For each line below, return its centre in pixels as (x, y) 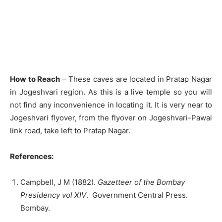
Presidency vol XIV (53, 195)
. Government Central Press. (137, 195)
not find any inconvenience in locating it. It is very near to (111, 105)
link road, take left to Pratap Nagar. (70, 130)
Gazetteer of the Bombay (141, 182)
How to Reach (35, 79)
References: (32, 156)
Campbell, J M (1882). (59, 182)
